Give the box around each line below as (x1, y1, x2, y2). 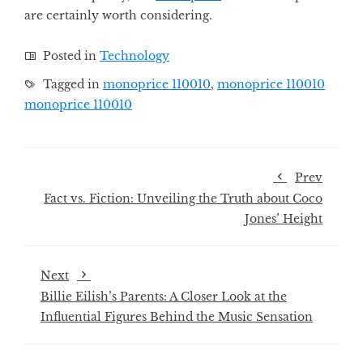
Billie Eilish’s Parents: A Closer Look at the (41, 288, 287, 304)
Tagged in (40, 76, 103, 92)
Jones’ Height (245, 211, 322, 226)
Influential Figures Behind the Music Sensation (41, 309, 313, 324)
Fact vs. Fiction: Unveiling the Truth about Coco (44, 190, 322, 206)
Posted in (40, 48, 100, 63)
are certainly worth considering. (24, 7, 212, 23)
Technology (100, 48, 169, 63)
